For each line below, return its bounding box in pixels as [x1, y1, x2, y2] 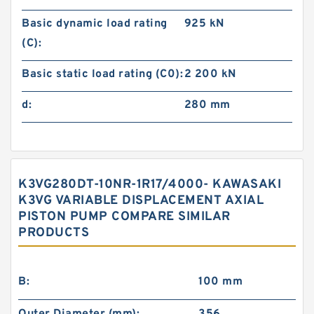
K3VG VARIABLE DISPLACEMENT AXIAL [18, 193, 264, 209]
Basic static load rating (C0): [22, 67, 183, 81]
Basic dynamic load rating [22, 17, 168, 31]
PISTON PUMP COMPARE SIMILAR [18, 209, 231, 225]
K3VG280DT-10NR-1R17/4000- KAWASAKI [18, 177, 281, 193]
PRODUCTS [18, 225, 89, 241]
